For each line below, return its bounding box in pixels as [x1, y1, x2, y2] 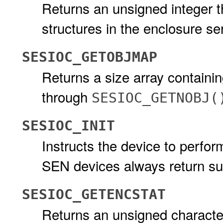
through [42, 87, 92, 107]
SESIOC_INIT [22, 117, 115, 134]
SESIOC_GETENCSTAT [22, 186, 166, 203]
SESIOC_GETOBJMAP [22, 49, 157, 65]
